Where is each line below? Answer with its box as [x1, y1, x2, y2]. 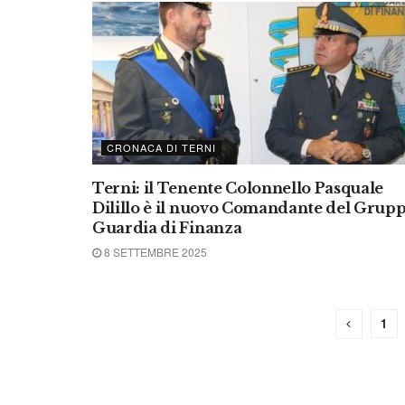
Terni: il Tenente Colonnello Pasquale [92, 179, 384, 197]
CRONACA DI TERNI [107, 140, 216, 155]
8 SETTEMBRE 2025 [101, 244, 207, 259]
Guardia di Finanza [92, 219, 242, 237]
